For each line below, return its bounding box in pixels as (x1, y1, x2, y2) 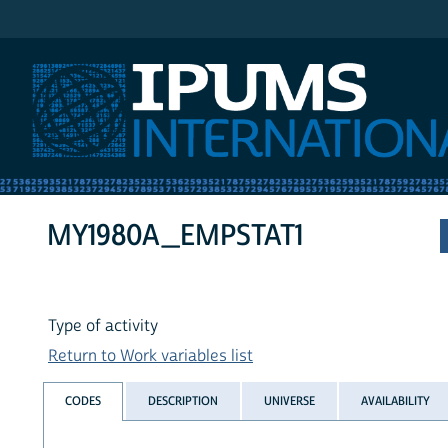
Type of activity (48, 316, 158, 337)
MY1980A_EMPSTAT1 (47, 217, 304, 255)
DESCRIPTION (147, 392, 218, 409)
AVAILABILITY (361, 392, 431, 409)
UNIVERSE (263, 392, 315, 409)
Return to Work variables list (48, 346, 253, 367)
